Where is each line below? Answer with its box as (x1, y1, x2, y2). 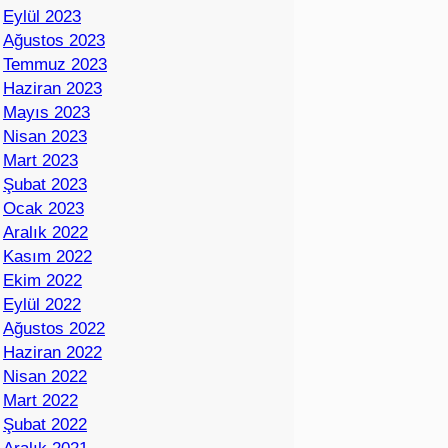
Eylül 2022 (3, 295, 81, 315)
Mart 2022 (3, 391, 78, 411)
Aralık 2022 (3, 223, 88, 243)
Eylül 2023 (3, 7, 81, 27)
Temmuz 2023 (3, 55, 107, 75)
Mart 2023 (3, 151, 78, 171)
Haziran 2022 (3, 343, 102, 363)
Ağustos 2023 (3, 31, 105, 51)
